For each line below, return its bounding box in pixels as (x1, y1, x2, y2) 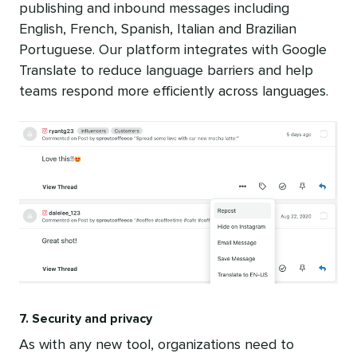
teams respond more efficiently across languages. (19, 84, 328, 99)
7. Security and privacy (19, 312, 152, 325)
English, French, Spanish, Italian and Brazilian (19, 22, 296, 37)
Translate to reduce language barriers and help (19, 63, 313, 78)
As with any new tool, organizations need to (19, 337, 294, 352)
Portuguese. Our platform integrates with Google (19, 42, 327, 57)
